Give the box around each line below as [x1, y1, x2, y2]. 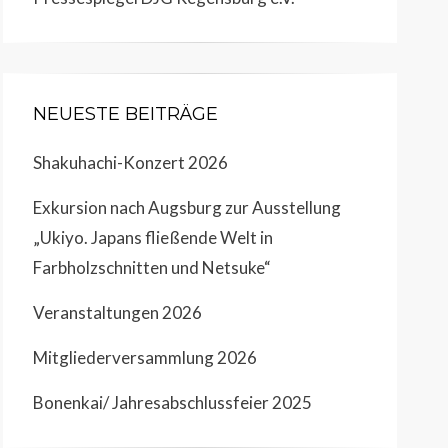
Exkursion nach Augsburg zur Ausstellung [33, 196, 341, 218]
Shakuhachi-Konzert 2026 [33, 151, 228, 173]
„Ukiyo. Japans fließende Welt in [33, 226, 273, 248]
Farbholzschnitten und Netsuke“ [33, 256, 271, 278]
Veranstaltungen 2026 [33, 301, 202, 323]
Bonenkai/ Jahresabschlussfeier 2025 [33, 391, 312, 413]
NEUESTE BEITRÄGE [33, 102, 218, 125]
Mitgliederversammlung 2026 [33, 346, 257, 368]
